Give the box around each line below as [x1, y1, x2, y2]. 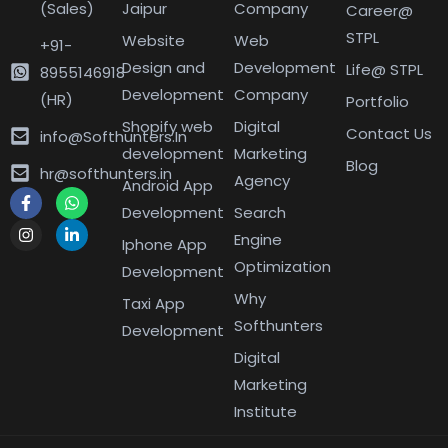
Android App [122, 174, 213, 196]
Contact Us [346, 122, 432, 144]
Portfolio [346, 90, 409, 112]
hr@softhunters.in [40, 162, 172, 184]
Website [122, 29, 185, 51]
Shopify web [122, 115, 213, 137]
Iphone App [122, 233, 207, 255]
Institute [234, 400, 297, 422]
